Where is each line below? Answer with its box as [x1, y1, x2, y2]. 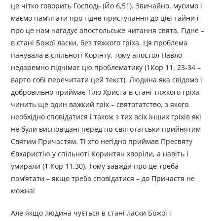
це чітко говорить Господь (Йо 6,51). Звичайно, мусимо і [11, 1, 203, 11]
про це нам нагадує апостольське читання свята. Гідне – [11, 26, 205, 36]
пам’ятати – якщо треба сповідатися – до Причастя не [11, 174, 195, 184]
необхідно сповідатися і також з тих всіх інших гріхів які [11, 112, 202, 122]
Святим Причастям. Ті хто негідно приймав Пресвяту [11, 137, 193, 147]
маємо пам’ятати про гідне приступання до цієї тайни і [11, 13, 199, 23]
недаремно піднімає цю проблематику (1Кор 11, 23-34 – [11, 63, 201, 73]
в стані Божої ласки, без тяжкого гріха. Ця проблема [11, 38, 188, 48]
